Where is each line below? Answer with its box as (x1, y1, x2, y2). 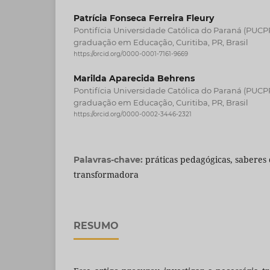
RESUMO (74, 220, 119, 232)
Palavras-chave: (74, 154, 145, 166)
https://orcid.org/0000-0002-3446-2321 (74, 110, 192, 119)
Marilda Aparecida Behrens (74, 73, 195, 84)
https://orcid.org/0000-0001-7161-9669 (74, 50, 188, 58)
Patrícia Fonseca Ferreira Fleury (74, 12, 214, 24)
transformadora (74, 169, 139, 181)
